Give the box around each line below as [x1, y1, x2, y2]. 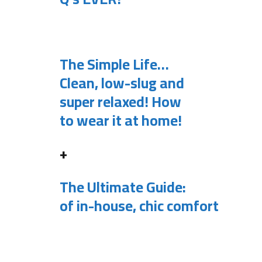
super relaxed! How [60, 87, 181, 115]
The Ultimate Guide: [60, 173, 186, 201]
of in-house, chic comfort [60, 192, 219, 220]
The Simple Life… [60, 50, 169, 78]
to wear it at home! [60, 106, 182, 134]
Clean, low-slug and [60, 68, 184, 96]
